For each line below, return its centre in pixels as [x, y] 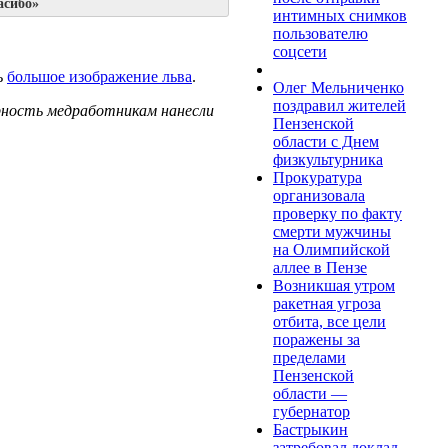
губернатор [311, 411]
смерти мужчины [332, 231]
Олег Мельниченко [338, 87]
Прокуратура [317, 177]
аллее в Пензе [320, 267]
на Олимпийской [331, 249]
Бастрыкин [310, 429]
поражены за [316, 339]
